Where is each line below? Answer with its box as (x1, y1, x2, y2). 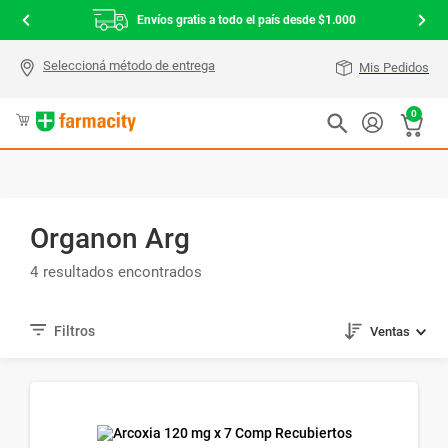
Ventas (369, 324, 410, 340)
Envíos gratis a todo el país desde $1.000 (137, 13, 356, 27)
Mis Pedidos (359, 60, 429, 75)
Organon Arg (29, 222, 190, 255)
